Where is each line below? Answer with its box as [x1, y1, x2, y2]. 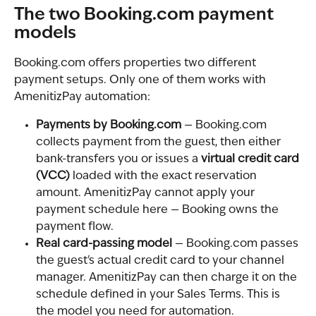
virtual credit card [201, 153, 302, 165]
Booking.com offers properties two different [14, 57, 259, 69]
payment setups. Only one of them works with [14, 74, 269, 86]
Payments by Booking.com [36, 119, 181, 131]
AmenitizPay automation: [14, 91, 150, 103]
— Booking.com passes [172, 238, 301, 250]
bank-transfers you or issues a [36, 153, 201, 165]
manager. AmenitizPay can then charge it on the [36, 272, 300, 284]
